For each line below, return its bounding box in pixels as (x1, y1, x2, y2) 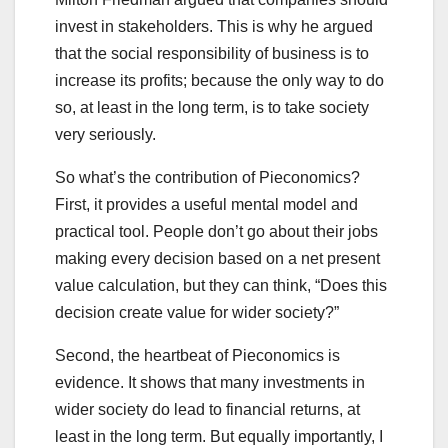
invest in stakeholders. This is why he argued (55, 18, 373, 36)
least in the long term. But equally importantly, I (55, 428, 383, 446)
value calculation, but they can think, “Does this (55, 277, 387, 295)
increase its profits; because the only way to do (55, 72, 384, 90)
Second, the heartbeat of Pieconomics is (55, 347, 340, 365)
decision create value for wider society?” (55, 304, 343, 322)
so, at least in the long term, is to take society (55, 99, 369, 117)
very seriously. (55, 126, 160, 144)
